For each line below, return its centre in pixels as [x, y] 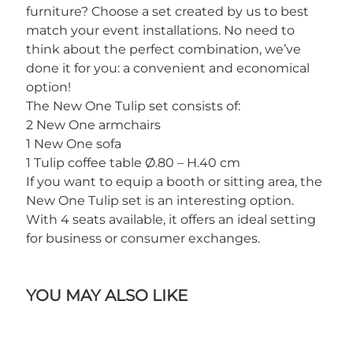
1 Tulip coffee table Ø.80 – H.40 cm [133, 163]
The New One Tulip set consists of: [133, 106]
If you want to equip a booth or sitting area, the [174, 182]
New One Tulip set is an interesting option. [160, 201]
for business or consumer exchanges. [143, 238]
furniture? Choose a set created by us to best [167, 11]
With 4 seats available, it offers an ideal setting [171, 219]
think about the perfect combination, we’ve [163, 49]
